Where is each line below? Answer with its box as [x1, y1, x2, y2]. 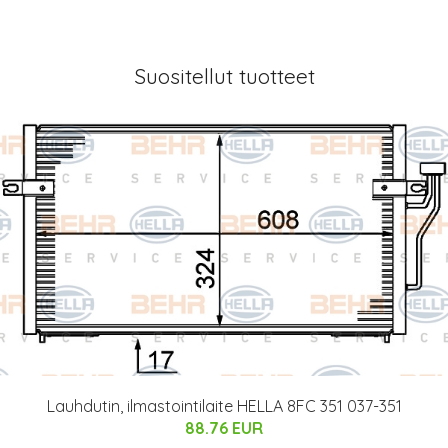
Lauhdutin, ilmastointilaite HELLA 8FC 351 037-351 [46, 396, 402, 417]
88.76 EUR [185, 418, 263, 439]
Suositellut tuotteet [133, 62, 315, 89]
